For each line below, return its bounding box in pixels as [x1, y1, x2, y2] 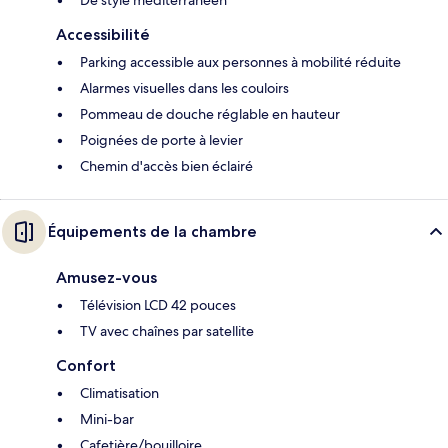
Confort [56, 355, 116, 375]
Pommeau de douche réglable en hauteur [80, 104, 340, 123]
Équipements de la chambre [48, 221, 257, 241]
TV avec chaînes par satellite [80, 321, 254, 340]
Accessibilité [56, 24, 150, 44]
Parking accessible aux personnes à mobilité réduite [80, 52, 401, 71]
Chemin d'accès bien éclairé [80, 156, 253, 175]
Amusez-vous [56, 267, 157, 287]
